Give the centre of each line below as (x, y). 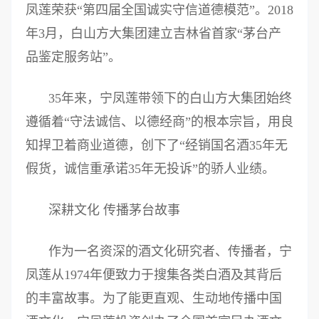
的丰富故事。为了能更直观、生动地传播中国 (154, 299)
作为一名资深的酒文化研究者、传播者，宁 (170, 252)
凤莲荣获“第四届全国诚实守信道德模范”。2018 (159, 10)
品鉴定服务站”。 (73, 57)
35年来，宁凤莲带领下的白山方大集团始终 (170, 99)
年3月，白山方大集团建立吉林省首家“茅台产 (153, 34)
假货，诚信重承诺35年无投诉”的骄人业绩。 (150, 169)
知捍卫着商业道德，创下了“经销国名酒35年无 (157, 146)
